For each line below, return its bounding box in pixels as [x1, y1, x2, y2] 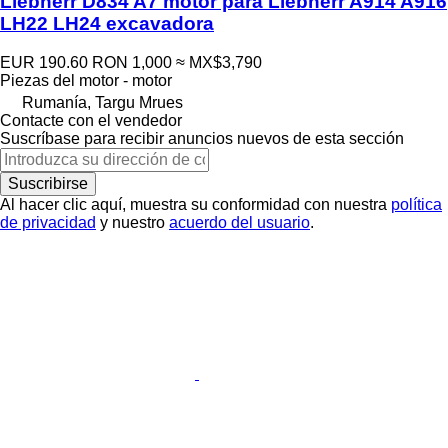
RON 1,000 [92, 53, 172, 71]
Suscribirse [8, 174, 88, 192]
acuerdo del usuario [169, 213, 310, 231]
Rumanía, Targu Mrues [22, 93, 183, 111]
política [391, 195, 442, 213]
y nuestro [96, 213, 169, 231]
